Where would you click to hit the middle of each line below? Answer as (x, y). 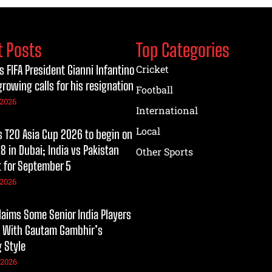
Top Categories (183, 49)
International (167, 110)
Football (155, 89)
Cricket (152, 69)
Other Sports (165, 151)
